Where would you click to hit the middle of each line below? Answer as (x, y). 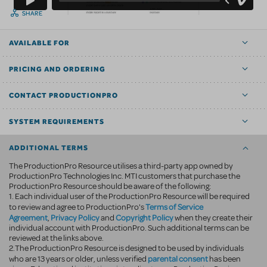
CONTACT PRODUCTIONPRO (63, 95)
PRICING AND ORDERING (57, 69)
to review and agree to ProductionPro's (77, 207)
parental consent (178, 258)
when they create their (213, 218)
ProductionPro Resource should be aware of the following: (110, 186)
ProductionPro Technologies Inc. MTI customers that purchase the (125, 176)
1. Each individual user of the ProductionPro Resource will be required (129, 196)
